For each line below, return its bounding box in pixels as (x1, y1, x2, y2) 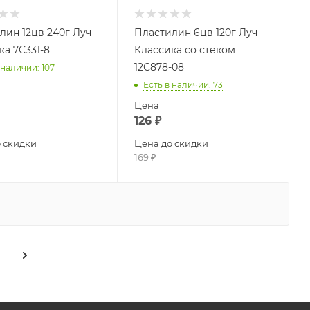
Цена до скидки (134, 138, 208, 149)
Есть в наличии (143, 80, 209, 91)
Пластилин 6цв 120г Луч (134, 26, 257, 39)
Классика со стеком (134, 44, 235, 57)
